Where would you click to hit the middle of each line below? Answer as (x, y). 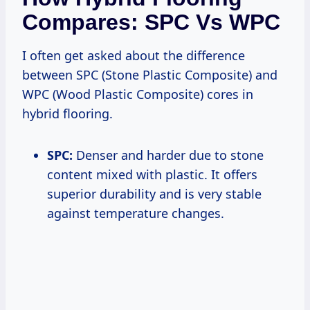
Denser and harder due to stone (168, 155)
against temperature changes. (136, 213)
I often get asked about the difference (134, 55)
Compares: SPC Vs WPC (151, 22)
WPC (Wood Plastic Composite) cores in (138, 94)
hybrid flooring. (67, 113)
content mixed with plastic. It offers (152, 174)
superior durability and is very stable (154, 193)
